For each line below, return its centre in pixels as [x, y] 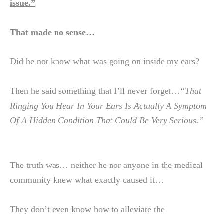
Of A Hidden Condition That [62, 121]
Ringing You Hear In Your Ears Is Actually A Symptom [108, 106]
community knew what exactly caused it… [87, 180]
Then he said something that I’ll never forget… [95, 91]
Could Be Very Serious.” [159, 121]
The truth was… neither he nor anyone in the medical [106, 165]
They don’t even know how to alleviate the [87, 209]
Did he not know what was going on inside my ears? [105, 62]
